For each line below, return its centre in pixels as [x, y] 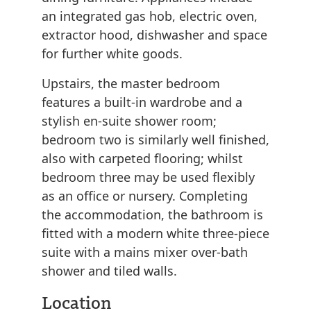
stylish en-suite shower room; [129, 121]
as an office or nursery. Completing [145, 196]
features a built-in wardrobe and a [142, 102]
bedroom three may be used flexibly [148, 177]
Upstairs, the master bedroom [131, 84]
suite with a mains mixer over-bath [145, 252]
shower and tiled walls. [109, 271]
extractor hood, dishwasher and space [154, 35]
